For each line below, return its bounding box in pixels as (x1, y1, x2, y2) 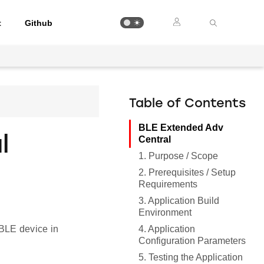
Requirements (138, 179, 197, 189)
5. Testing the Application (138, 252, 243, 262)
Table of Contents (129, 98, 246, 110)
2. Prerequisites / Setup (138, 167, 236, 177)
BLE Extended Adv (138, 123, 223, 133)
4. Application (138, 224, 195, 234)
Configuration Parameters (138, 236, 246, 246)
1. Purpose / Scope (138, 151, 218, 161)
